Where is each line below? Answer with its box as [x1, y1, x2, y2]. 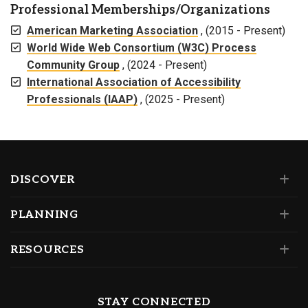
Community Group [27, 58, 120, 71]
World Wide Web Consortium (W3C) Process [27, 41, 256, 54]
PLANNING [10, 208, 78, 221]
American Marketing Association [27, 24, 198, 37]
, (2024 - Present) [120, 58, 207, 71]
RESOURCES [10, 243, 85, 256]
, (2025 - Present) [137, 93, 225, 106]
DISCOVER [10, 173, 75, 186]
